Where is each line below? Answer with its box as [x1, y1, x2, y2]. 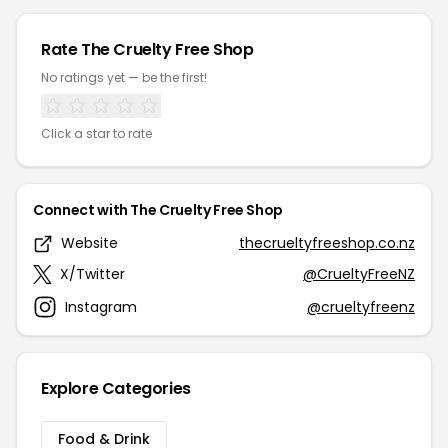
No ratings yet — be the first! [41, 69, 207, 86]
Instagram [65, 296, 137, 317]
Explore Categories [41, 377, 191, 400]
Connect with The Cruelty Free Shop [33, 200, 284, 220]
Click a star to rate [41, 125, 152, 142]
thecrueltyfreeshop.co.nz [239, 233, 415, 253]
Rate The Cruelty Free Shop [41, 38, 254, 61]
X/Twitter [60, 264, 125, 284]
